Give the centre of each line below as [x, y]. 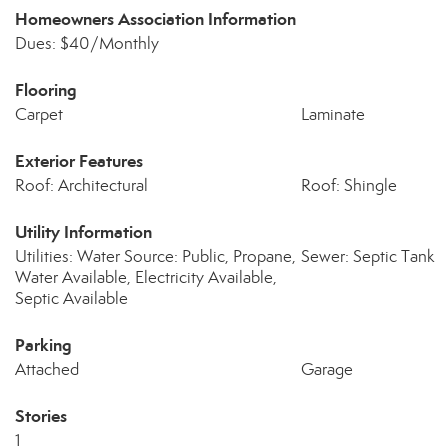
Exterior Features [79, 161]
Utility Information [83, 232]
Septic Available [71, 298]
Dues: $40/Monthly [87, 43]
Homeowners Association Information [155, 19]
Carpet [39, 114]
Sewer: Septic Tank [367, 256]
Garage [326, 369]
